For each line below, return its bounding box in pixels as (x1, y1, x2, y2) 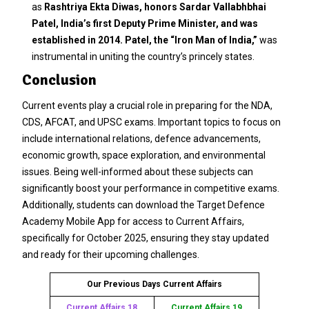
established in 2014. (31, 34, 123, 46)
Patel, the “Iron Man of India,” (124, 34, 259, 46)
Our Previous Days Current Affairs (86, 279, 222, 289)
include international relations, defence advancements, (21, 132, 261, 144)
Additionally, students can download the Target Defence (21, 199, 265, 210)
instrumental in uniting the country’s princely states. (31, 50, 255, 62)
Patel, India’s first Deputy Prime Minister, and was (31, 17, 258, 29)
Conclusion (21, 70, 97, 89)
